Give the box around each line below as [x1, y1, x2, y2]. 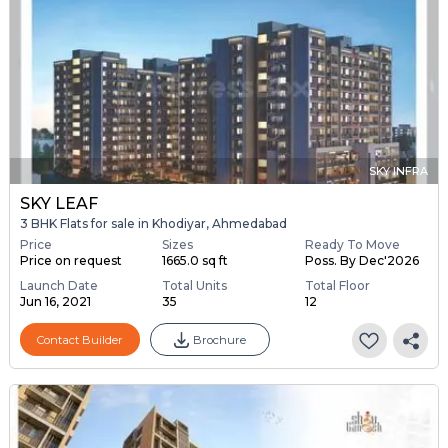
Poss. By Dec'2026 [304, 253, 419, 269]
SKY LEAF [19, 193, 98, 213]
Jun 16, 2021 [19, 294, 91, 310]
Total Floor [304, 278, 370, 294]
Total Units [162, 278, 228, 294]
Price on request [19, 253, 122, 269]
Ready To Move [304, 237, 400, 253]
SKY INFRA [369, 163, 429, 178]
